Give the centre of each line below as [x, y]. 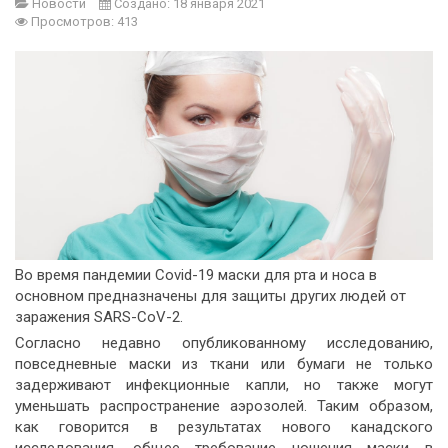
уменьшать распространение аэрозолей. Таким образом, [224, 406]
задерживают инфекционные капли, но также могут [224, 385]
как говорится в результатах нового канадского [224, 427]
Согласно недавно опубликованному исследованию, [224, 343]
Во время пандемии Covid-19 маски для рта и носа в [196, 275]
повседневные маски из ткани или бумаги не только [224, 364]
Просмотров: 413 [84, 21]
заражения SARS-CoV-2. [99, 317]
